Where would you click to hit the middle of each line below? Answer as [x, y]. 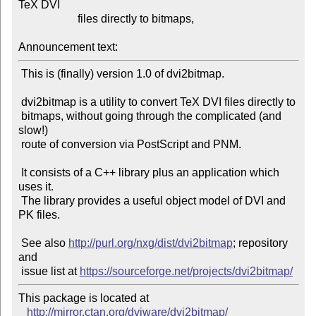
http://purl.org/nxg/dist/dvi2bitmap [150, 243]
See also [44, 243]
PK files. [39, 215]
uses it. [36, 187]
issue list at [50, 272]
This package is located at [85, 298]
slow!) [33, 130]
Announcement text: [68, 47]
